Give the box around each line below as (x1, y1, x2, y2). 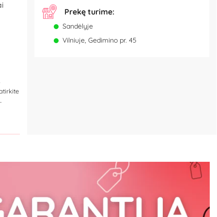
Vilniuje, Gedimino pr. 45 (62, 36, 137, 45)
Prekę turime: (64, 7, 114, 17)
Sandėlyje (62, 22, 93, 31)
